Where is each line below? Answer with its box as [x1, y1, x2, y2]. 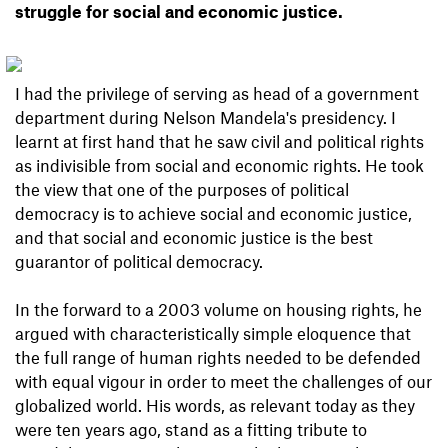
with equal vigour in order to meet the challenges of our [15, 371, 432, 392]
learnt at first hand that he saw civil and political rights [15, 131, 424, 152]
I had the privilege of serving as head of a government [15, 83, 419, 104]
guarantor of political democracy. [15, 251, 275, 272]
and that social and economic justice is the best [15, 227, 373, 248]
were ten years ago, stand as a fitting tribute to [15, 419, 367, 440]
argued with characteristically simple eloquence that [15, 323, 411, 344]
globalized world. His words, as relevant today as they [15, 395, 415, 416]
